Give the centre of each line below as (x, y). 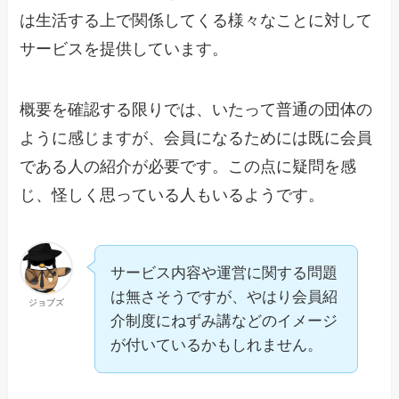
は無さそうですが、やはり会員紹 (224, 297)
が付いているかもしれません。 (217, 345)
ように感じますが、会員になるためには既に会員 (196, 138)
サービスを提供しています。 (124, 49)
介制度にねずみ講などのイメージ (224, 321)
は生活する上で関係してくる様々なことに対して (196, 21)
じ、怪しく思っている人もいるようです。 (172, 195)
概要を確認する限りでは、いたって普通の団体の (196, 110)
